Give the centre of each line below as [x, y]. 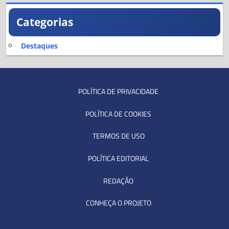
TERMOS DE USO [118, 136]
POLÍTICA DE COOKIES [118, 113]
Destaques [39, 45]
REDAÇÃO [118, 180]
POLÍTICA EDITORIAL [118, 158]
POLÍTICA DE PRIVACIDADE [118, 91]
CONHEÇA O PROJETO [118, 203]
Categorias [45, 22]
